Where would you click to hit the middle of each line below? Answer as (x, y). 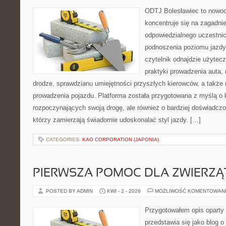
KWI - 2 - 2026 (124, 191)
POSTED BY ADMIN (70, 191)
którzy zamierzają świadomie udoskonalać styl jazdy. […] (117, 120)
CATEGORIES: (64, 139)
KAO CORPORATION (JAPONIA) (121, 139)
